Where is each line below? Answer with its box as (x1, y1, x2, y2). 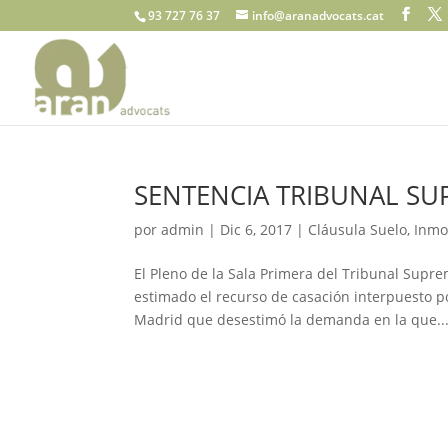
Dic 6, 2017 (220, 220, 293, 239)
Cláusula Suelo (308, 220, 408, 239)
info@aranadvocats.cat (252, 7, 385, 24)
